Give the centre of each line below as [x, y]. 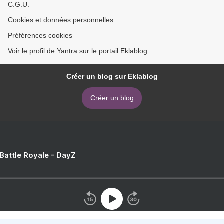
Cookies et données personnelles [61, 20]
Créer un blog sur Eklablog [112, 76]
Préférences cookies [40, 35]
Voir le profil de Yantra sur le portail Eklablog [78, 51]
